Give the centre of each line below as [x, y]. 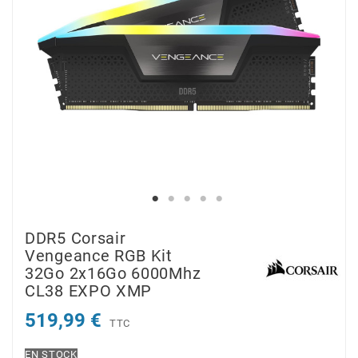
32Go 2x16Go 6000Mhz [113, 274]
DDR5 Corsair [76, 239]
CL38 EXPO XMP [89, 291]
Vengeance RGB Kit [99, 256]
